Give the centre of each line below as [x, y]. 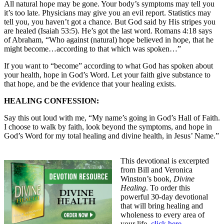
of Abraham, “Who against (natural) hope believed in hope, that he [109, 39]
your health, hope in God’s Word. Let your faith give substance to [107, 74]
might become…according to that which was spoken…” [92, 48]
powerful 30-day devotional [164, 196]
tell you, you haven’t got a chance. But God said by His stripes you [110, 21]
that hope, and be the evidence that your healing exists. [90, 83]
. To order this [168, 187]
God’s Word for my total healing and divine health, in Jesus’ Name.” [111, 135]
